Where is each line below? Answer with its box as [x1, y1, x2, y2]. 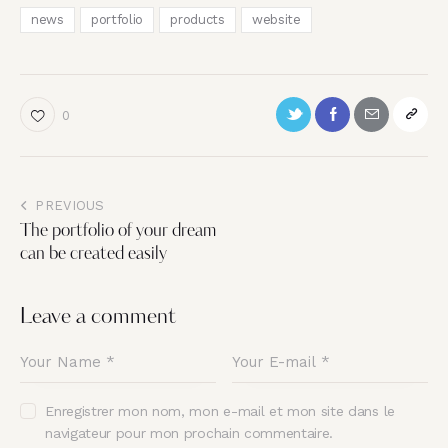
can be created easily [20, 246, 167, 264]
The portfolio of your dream [20, 223, 216, 241]
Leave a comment [20, 307, 176, 329]
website [251, 11, 301, 27]
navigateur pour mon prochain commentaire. [45, 425, 334, 442]
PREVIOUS [35, 198, 105, 214]
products [170, 11, 225, 27]
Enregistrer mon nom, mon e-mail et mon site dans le [45, 403, 395, 420]
